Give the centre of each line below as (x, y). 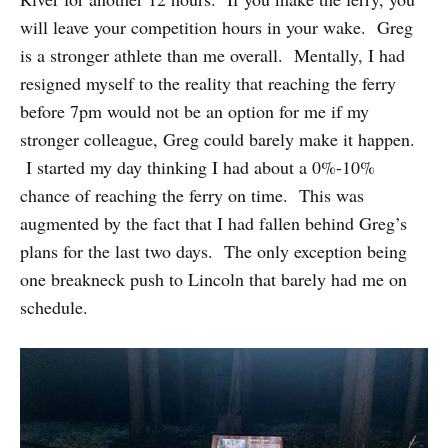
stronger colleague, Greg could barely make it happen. (217, 138)
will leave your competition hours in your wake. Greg (216, 26)
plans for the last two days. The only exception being (213, 250)
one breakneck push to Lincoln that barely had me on (213, 278)
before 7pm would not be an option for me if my (194, 110)
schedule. (54, 306)
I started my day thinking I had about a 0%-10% (197, 166)
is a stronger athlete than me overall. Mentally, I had (212, 54)
